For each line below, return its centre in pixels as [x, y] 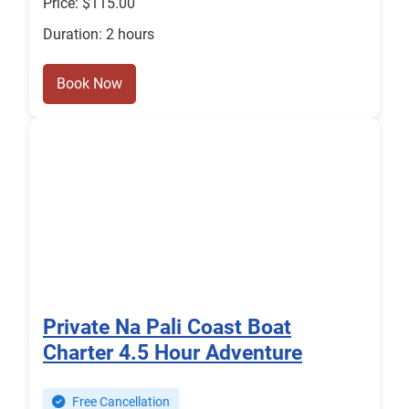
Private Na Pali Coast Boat [167, 327]
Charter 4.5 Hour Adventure [173, 353]
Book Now [89, 84]
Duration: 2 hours [99, 35]
